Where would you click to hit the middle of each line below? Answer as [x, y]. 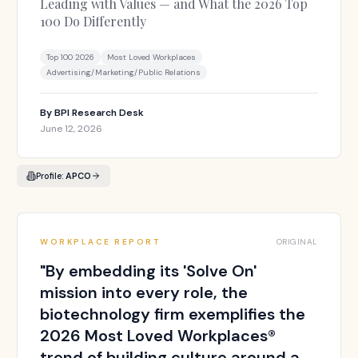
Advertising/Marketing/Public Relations [124, 72]
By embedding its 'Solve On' [151, 271]
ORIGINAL [297, 242]
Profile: [51, 176]
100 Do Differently [93, 21]
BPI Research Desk [99, 113]
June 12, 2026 [72, 129]
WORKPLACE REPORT [100, 242]
